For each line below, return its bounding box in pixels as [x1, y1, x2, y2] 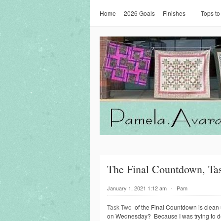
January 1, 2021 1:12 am [107, 184, 167, 192]
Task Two [107, 203, 133, 211]
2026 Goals [124, 9, 155, 17]
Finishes [163, 9, 185, 17]
